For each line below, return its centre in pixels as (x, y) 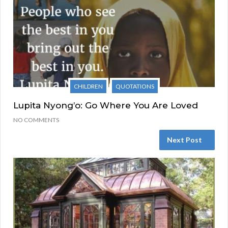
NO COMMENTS (36, 120)
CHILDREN (88, 86)
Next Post (184, 139)
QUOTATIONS (135, 86)
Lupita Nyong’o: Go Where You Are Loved (106, 105)
